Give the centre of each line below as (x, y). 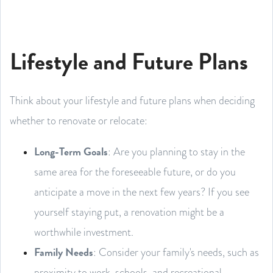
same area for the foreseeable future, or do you (135, 171)
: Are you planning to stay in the (176, 151)
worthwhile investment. (84, 232)
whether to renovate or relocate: (79, 120)
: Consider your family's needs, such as (176, 252)
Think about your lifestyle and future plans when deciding (132, 100)
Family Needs (64, 252)
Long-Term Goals (71, 151)
